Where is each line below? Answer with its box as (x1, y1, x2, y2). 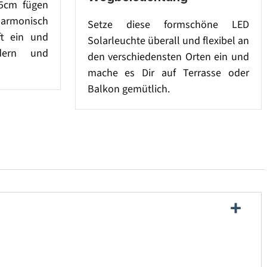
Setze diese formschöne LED (87, 17, 249, 32)
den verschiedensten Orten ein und (87, 49, 249, 64)
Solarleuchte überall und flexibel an (87, 33, 249, 48)
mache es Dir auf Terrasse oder (87, 65, 249, 80)
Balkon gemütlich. (87, 81, 170, 97)
